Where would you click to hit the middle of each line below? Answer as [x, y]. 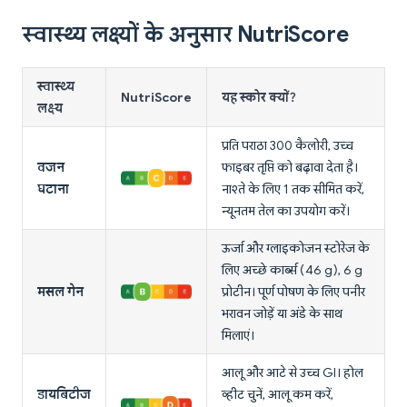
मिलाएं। [238, 336]
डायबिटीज [64, 395]
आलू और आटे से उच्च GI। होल [293, 373]
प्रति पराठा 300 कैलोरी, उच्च [288, 146]
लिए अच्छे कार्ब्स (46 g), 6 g [292, 270]
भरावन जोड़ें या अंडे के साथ [282, 314]
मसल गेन [60, 292]
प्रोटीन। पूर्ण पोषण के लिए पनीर [293, 292]
